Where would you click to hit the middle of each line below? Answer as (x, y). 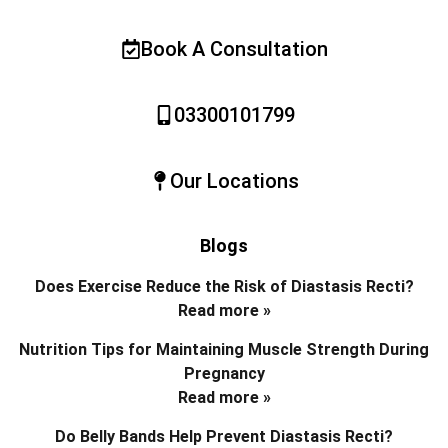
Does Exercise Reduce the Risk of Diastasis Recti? (224, 286)
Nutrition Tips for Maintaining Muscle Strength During (224, 349)
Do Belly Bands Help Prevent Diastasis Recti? (224, 436)
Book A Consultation (234, 48)
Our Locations (234, 180)
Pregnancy (224, 373)
